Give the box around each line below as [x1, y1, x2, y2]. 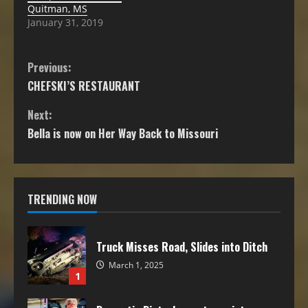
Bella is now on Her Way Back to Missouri [27, 125, 218, 142]
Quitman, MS [27, 2, 87, 16]
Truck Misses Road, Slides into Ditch [96, 239, 267, 256]
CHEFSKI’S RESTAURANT [27, 78, 140, 95]
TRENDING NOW [27, 191, 97, 208]
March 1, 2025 [107, 259, 164, 272]
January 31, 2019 [27, 16, 103, 30]
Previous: [27, 59, 71, 76]
